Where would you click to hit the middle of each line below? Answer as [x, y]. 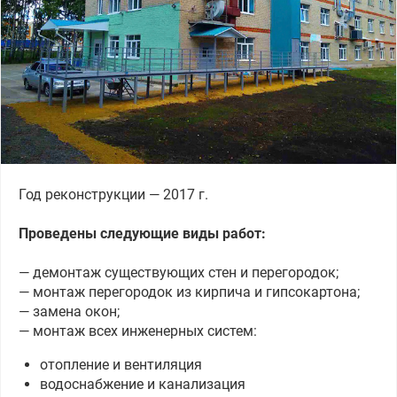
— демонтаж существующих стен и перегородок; [179, 272]
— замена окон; [69, 311]
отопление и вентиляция [121, 364]
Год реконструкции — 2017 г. [113, 194]
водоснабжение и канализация [143, 384]
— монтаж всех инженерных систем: [138, 331]
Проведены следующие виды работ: [142, 233]
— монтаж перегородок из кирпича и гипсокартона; [189, 292]
